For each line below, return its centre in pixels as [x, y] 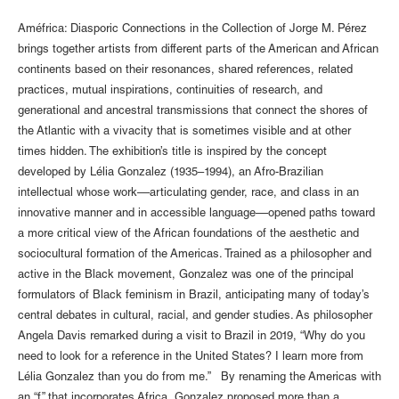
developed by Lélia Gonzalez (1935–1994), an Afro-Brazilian [171, 173]
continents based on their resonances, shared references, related [185, 70]
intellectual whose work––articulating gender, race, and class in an [188, 193]
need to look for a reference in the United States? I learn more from [191, 357]
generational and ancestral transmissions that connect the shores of [193, 111]
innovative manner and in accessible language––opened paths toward [196, 214]
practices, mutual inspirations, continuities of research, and [170, 91]
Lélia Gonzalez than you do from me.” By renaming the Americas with [199, 378]
